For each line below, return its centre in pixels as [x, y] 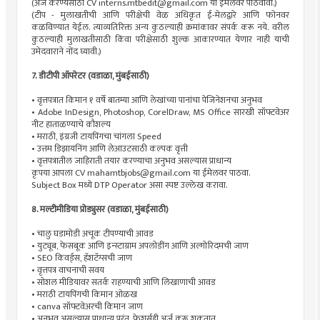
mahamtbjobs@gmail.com [139, 173]
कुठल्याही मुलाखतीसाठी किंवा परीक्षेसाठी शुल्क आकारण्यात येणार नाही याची [160, 39]
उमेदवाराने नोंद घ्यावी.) [66, 51]
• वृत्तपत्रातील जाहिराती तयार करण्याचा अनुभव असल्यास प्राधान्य [131, 161]
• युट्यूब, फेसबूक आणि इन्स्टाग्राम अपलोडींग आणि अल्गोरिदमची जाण [141, 246]
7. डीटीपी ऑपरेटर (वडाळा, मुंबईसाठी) [90, 76]
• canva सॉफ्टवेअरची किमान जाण [88, 306]
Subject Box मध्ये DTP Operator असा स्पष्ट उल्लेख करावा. [129, 185]
